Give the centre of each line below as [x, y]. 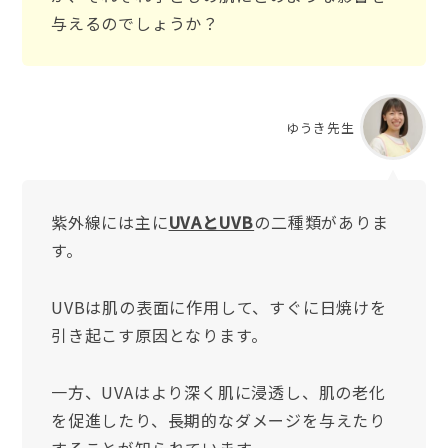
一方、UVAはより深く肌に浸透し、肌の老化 [218, 392]
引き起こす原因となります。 [159, 335]
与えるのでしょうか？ [134, 22]
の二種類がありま [321, 222]
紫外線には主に [109, 222]
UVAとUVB [211, 222]
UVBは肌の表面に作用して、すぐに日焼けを [218, 307]
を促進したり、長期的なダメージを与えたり [218, 420]
